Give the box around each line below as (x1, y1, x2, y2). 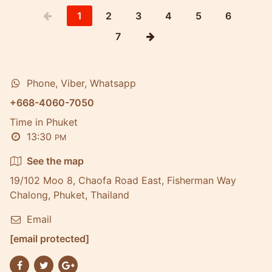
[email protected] (10, 233, 89, 245)
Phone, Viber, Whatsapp (27, 77, 136, 89)
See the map (27, 155, 84, 167)
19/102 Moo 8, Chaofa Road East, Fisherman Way (10, 174, 236, 186)
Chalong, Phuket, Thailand (10, 189, 129, 201)
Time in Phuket (10, 116, 78, 128)
